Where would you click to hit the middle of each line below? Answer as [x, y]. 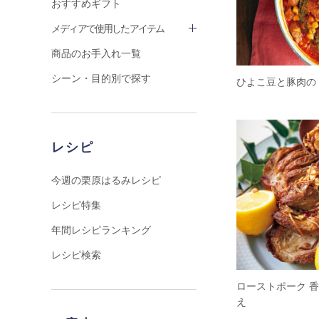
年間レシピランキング [101, 230]
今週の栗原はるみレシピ [106, 180]
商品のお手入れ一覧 [96, 53]
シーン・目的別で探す [101, 78]
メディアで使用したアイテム [108, 28]
